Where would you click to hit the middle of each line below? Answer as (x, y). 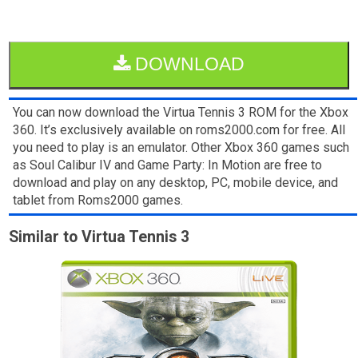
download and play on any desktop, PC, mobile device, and (176, 182)
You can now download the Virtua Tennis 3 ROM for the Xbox (181, 112)
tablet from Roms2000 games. (98, 200)
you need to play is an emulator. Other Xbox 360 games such (181, 147)
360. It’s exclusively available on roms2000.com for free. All (179, 129)
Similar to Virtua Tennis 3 (99, 237)
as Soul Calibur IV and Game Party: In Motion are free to (168, 165)
